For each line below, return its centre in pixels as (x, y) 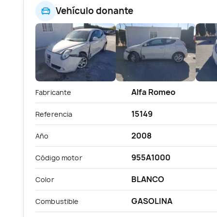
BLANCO (148, 179)
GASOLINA (152, 201)
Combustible (57, 201)
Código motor (59, 157)
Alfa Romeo (153, 92)
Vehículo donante (94, 11)
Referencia (54, 114)
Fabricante (54, 92)
